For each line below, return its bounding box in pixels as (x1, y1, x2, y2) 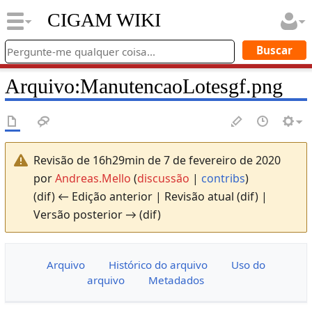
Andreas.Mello (54, 170, 131, 186)
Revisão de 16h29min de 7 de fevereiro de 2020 (33, 152, 281, 168)
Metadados (148, 273, 204, 288)
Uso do (231, 258, 266, 272)
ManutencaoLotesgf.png (79, 74, 283, 98)
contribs (201, 170, 245, 186)
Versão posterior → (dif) (33, 206, 161, 222)
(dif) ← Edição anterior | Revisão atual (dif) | (33, 188, 267, 204)
